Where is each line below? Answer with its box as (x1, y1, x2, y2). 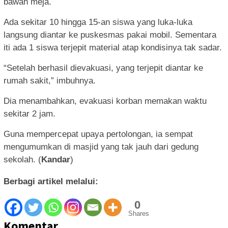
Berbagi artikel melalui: (4, 177, 98, 187)
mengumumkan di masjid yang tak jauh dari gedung (4, 142, 198, 152)
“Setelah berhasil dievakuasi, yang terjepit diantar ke (4, 63, 203, 73)
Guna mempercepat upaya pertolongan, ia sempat (4, 129, 193, 139)
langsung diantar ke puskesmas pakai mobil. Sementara (4, 30, 216, 40)
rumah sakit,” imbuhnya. (4, 76, 96, 86)
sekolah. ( (4, 155, 41, 165)
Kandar (41, 155, 70, 165)
